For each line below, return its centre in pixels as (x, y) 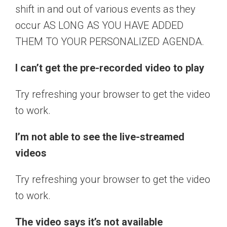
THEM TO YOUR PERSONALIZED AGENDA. (110, 42)
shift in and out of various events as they (105, 9)
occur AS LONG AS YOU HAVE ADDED (99, 26)
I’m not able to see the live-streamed (100, 137)
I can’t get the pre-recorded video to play (110, 68)
